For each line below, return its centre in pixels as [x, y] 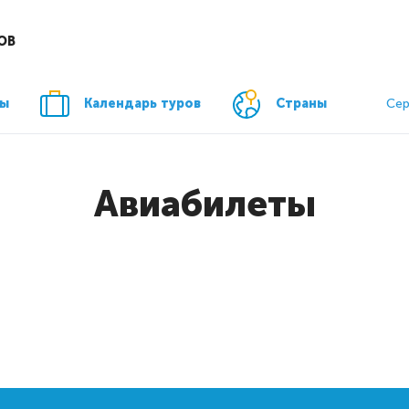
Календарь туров [142, 103]
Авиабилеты [204, 203]
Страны [301, 103]
